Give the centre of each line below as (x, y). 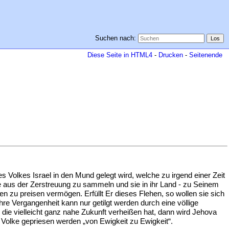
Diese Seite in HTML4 (120, 55)
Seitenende (206, 55)
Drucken (171, 55)
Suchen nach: (115, 38)
